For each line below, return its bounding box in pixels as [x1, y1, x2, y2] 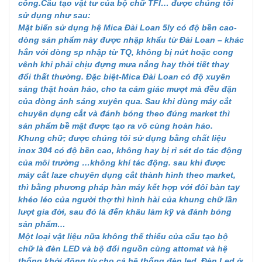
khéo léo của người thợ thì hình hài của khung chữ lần [18, 195, 237, 204]
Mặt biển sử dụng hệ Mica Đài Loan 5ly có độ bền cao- [18, 23, 237, 32]
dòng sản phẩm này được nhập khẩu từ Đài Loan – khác [18, 35, 244, 44]
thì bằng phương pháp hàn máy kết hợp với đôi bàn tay [18, 182, 240, 192]
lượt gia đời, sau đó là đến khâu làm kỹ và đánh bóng [18, 207, 232, 216]
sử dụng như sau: [18, 11, 91, 20]
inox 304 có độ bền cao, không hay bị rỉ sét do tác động [18, 146, 242, 155]
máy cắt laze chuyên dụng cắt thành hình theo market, [18, 170, 236, 180]
